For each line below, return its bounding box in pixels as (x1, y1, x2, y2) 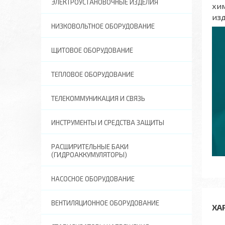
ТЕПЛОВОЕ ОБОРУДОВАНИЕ (51, 70, 134, 78)
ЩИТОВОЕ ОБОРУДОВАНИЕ (51, 46, 133, 54)
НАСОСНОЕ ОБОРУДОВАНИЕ (51, 175, 135, 183)
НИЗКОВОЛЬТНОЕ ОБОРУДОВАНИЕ (51, 22, 155, 30)
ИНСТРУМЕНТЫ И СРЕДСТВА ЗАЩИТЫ (51, 119, 164, 127)
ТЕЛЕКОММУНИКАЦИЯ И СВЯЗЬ (51, 94, 145, 102)
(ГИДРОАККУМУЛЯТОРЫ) (51, 151, 127, 159)
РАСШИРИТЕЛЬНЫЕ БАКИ (51, 143, 129, 151)
